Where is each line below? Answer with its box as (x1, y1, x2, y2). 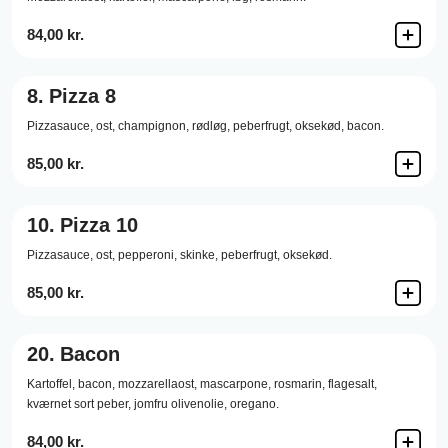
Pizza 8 (49, 85, 116, 107)
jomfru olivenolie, (134, 397, 227, 411)
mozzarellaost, (118, 377, 197, 391)
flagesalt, (328, 377, 377, 391)
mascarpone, (200, 377, 271, 391)
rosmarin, (274, 377, 325, 391)
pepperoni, (118, 248, 177, 262)
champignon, (118, 119, 189, 133)
